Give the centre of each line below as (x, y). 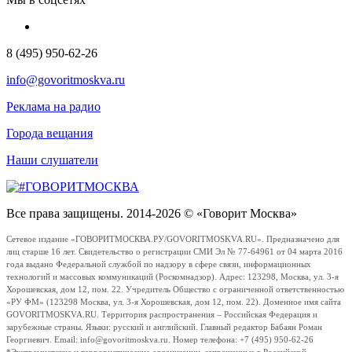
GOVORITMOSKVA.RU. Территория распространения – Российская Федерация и (162, 314)
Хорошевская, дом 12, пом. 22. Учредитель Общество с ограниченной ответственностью (175, 289)
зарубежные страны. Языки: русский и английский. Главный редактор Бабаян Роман (164, 327)
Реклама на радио (53, 106)
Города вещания (49, 133)
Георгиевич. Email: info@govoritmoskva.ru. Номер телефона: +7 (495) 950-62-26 (160, 339)
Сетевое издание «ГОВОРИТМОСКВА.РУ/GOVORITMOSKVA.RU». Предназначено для (173, 239)
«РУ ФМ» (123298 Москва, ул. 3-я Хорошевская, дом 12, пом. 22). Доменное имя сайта (174, 302)
